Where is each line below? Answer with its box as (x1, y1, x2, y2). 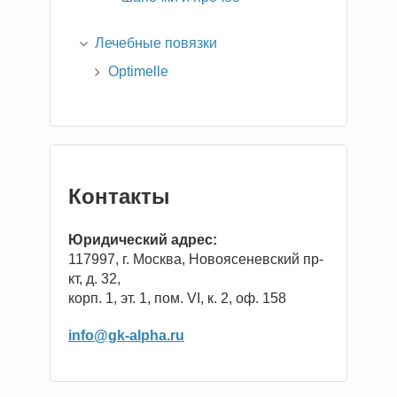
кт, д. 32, (68, 270, 121, 286)
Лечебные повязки (95, 35, 217, 51)
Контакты (68, 183, 170, 208)
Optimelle (108, 63, 168, 79)
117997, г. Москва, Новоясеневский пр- (68, 251, 323, 267)
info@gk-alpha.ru (68, 327, 184, 343)
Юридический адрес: (68, 231, 217, 247)
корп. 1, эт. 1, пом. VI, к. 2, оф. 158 (68, 290, 286, 306)
